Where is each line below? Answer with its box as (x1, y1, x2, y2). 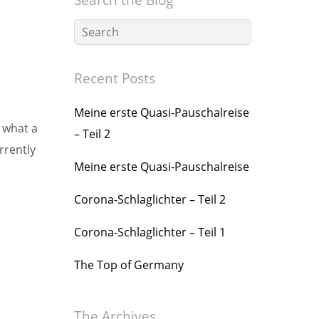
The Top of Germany (74, 257, 184, 273)
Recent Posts (74, 68, 155, 88)
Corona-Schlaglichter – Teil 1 (74, 224, 226, 240)
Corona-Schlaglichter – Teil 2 (74, 192, 226, 207)
